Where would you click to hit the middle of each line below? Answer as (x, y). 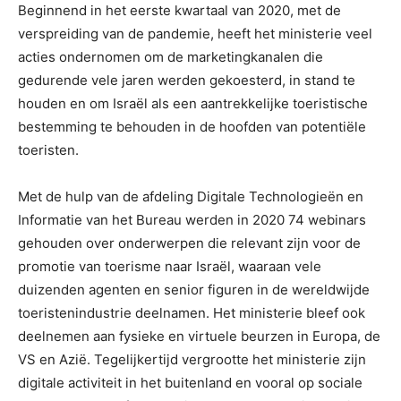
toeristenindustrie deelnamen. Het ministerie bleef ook (192, 312)
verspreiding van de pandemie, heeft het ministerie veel (195, 33)
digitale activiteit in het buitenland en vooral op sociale (190, 382)
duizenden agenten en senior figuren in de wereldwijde (194, 289)
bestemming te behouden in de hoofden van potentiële (192, 126)
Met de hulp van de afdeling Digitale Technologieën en (191, 196)
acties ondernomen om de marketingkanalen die (171, 56)
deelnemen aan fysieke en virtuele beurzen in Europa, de (199, 336)
